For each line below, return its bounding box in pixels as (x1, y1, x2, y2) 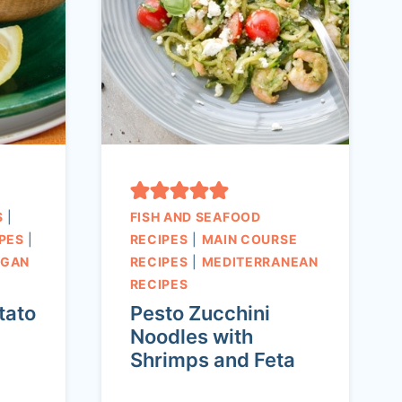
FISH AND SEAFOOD (129, 209, 261, 225)
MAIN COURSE (201, 232, 298, 248)
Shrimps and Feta (129, 348, 295, 372)
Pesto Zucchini (129, 301, 270, 326)
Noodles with (129, 325, 253, 349)
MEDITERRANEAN (201, 254, 319, 270)
